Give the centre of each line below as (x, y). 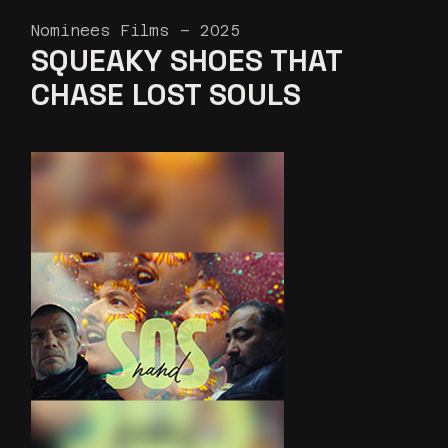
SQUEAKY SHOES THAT (187, 61)
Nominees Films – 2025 (136, 31)
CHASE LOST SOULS (166, 95)
